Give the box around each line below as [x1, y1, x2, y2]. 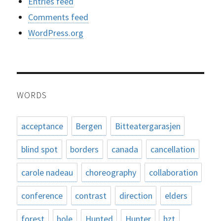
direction [119, 190, 152, 201]
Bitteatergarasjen [114, 120, 181, 132]
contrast [75, 190, 107, 201]
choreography [85, 167, 137, 178]
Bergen [75, 120, 103, 132]
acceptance [21, 120, 64, 132]
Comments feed [28, 11, 88, 23]
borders [70, 144, 99, 155]
